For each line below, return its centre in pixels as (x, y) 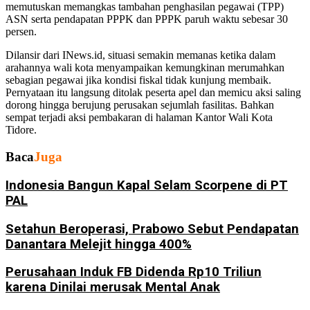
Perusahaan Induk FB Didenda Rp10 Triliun (134, 272)
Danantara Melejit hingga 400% (99, 244)
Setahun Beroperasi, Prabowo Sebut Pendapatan (152, 229)
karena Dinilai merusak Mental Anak (113, 288)
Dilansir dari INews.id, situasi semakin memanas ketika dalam (140, 55)
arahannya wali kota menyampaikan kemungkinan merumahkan (145, 68)
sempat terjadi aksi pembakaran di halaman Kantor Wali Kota (139, 118)
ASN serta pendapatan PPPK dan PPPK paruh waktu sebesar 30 (147, 19)
